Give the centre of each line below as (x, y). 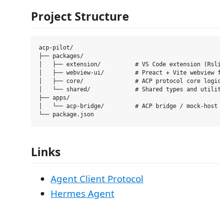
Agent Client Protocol (97, 179)
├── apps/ (54, 98)
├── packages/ (61, 56)
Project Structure (80, 16)
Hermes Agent (82, 193)
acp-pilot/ (56, 48)
